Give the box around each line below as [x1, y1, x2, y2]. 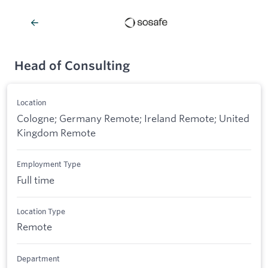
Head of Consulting [14, 58, 130, 73]
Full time [17, 173, 54, 186]
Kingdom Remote [17, 126, 96, 139]
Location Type [17, 206, 65, 216]
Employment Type [17, 159, 81, 169]
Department [17, 253, 60, 263]
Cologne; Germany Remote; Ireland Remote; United [17, 111, 249, 124]
